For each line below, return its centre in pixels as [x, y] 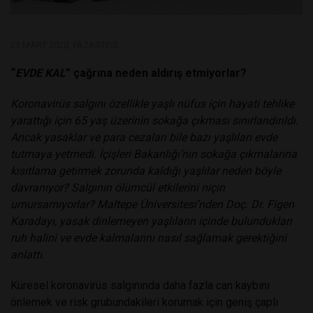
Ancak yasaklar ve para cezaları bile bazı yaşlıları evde [144, 137]
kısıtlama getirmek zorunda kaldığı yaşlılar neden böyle [146, 170]
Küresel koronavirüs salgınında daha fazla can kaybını [140, 285]
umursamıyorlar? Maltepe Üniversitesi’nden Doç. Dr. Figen [152, 204]
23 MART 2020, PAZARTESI [64, 45]
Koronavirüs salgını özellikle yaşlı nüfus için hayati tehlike [152, 103]
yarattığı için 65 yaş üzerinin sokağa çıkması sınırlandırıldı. [154, 120]
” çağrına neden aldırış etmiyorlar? [156, 73]
